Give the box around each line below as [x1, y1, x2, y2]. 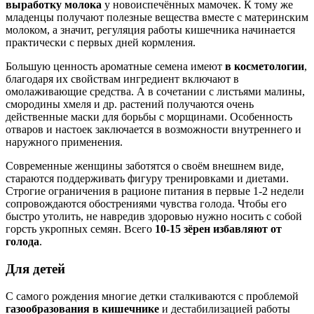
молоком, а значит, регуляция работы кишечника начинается [6, 24, 295, 36]
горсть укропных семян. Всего [6, 223, 155, 235]
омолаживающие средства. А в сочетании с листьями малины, [6, 86, 305, 98]
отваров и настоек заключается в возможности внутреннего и [6, 123, 301, 136]
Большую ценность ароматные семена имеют [6, 60, 225, 73]
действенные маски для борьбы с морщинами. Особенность [6, 111, 292, 123]
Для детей [6, 261, 65, 277]
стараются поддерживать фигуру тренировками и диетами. [6, 172, 289, 185]
